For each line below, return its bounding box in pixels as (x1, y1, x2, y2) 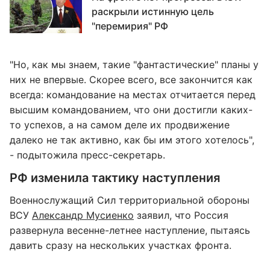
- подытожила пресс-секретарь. (10, 149, 165, 161)
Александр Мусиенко (32, 209, 134, 221)
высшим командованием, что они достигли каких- (10, 104, 253, 116)
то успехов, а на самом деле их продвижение (10, 119, 230, 131)
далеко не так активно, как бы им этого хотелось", (10, 134, 254, 146)
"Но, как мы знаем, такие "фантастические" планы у (10, 58, 259, 71)
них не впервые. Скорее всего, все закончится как (10, 74, 253, 86)
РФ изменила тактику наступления (10, 171, 220, 185)
